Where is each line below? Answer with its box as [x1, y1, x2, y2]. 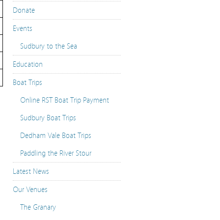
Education [13, 60, 43, 69]
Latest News [13, 167, 49, 176]
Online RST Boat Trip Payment [20, 96, 109, 105]
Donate [13, 6, 35, 15]
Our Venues [13, 185, 48, 194]
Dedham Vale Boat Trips [20, 131, 91, 140]
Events [13, 24, 32, 33]
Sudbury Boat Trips [20, 113, 76, 122]
